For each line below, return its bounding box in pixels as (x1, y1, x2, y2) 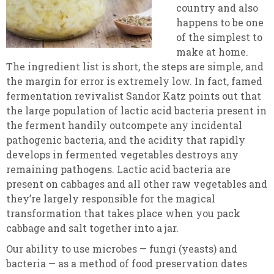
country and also (176, 1, 258, 14)
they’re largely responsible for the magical (6, 192, 215, 205)
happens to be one (176, 16, 264, 29)
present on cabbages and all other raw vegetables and (6, 177, 267, 190)
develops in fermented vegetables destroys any (6, 148, 239, 161)
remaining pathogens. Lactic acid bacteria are (6, 163, 231, 176)
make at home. (176, 45, 248, 58)
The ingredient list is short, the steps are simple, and (6, 60, 264, 73)
